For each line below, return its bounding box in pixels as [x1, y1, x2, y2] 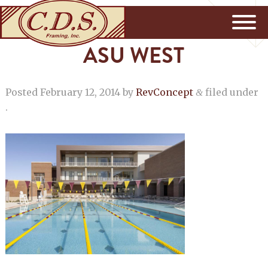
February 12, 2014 [39, 86, 120, 99]
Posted [5, 86, 40, 99]
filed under [202, 86, 258, 99]
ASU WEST [83, 42, 185, 70]
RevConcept [135, 86, 193, 99]
